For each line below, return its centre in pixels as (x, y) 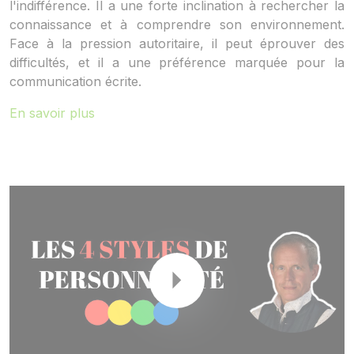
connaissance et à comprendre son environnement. (177, 25)
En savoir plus (52, 113)
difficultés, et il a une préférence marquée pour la (177, 63)
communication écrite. (75, 82)
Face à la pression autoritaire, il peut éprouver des (177, 44)
